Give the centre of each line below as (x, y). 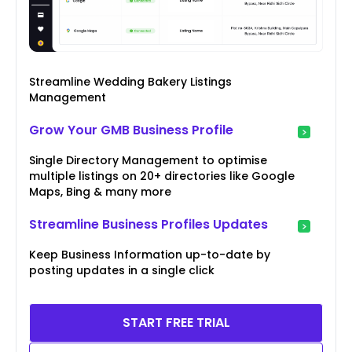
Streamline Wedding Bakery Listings (130, 82)
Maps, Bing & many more (100, 192)
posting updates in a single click (122, 271)
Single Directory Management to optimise (148, 161)
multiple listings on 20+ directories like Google (162, 176)
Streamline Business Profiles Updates (148, 225)
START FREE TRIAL (176, 323)
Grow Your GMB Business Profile (131, 130)
